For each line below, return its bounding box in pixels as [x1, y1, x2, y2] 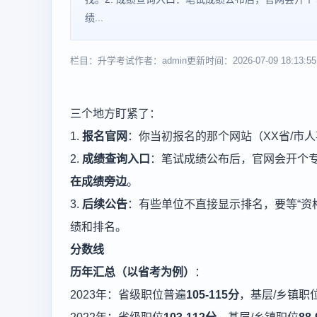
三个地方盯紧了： [70, 108, 161, 120]
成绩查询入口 [82, 153, 150, 165]
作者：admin [134, 55, 187, 66]
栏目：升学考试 [70, 55, 134, 66]
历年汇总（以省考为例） [70, 266, 195, 278]
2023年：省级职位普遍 [70, 289, 186, 301]
